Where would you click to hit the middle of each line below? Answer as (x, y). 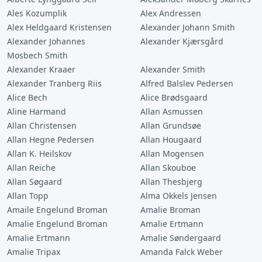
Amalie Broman (170, 210)
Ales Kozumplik (37, 13)
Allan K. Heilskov (39, 154)
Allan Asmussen (172, 111)
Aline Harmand (37, 111)
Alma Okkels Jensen (179, 196)
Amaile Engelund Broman (57, 210)
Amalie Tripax (34, 252)
